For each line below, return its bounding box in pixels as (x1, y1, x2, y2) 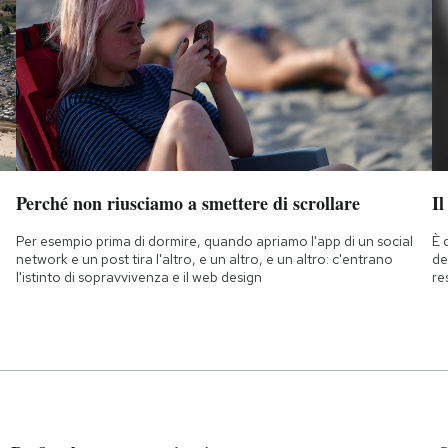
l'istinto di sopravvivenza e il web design (15, 268, 262, 287)
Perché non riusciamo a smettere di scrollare (15, 190, 360, 217)
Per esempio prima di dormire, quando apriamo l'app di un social (15, 232, 413, 251)
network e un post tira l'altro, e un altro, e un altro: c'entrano (15, 250, 393, 269)
